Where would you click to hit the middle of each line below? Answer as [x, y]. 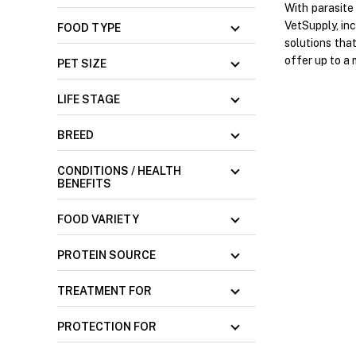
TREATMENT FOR [104, 291]
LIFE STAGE [89, 100]
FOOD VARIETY [98, 220]
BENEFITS [84, 184]
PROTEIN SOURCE [106, 255]
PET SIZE [82, 64]
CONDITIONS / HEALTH [119, 171]
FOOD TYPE [89, 28]
